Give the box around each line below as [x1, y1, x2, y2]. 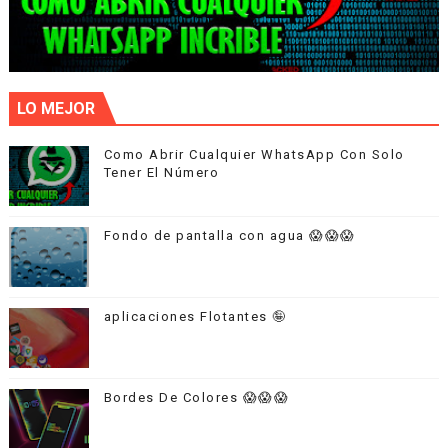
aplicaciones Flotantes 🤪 [103, 308, 287, 324]
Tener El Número [103, 164, 220, 180]
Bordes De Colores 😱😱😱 [103, 389, 290, 405]
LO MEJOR [16, 98, 95, 118]
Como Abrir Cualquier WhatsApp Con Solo [103, 146, 405, 162]
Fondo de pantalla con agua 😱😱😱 [103, 227, 356, 243]
